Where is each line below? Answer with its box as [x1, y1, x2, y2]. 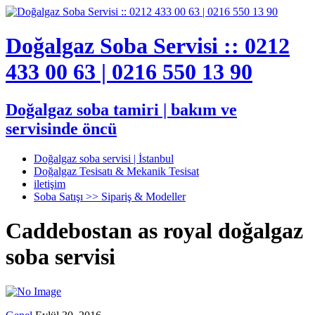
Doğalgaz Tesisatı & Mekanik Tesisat [34, 165, 199, 177]
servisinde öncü [6, 119, 117, 138]
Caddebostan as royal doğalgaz [6, 218, 303, 244]
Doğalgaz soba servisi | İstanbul [34, 152, 174, 165]
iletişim [34, 177, 65, 190]
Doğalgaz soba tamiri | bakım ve [6, 100, 237, 119]
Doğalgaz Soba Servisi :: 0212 [6, 33, 290, 59]
